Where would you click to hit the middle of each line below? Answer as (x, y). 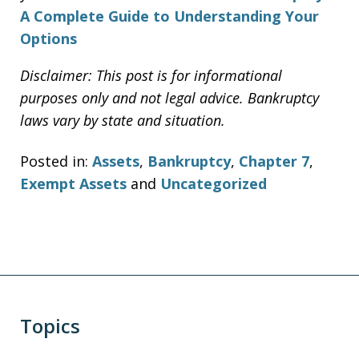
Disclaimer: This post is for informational (151, 75)
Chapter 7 (274, 161)
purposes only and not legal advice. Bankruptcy (169, 98)
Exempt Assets (73, 183)
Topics (50, 325)
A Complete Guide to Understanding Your (169, 16)
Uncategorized (214, 183)
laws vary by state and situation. (123, 120)
